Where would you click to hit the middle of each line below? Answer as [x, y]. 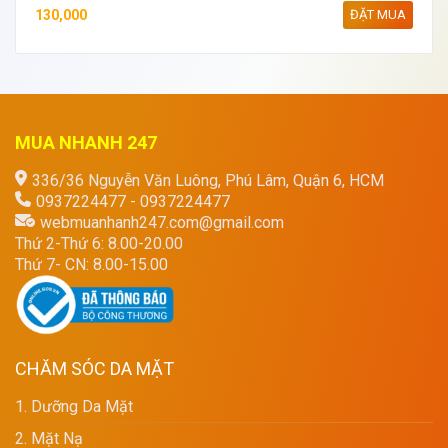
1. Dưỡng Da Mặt [74, 407]
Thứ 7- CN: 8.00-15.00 [91, 265]
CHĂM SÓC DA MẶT [94, 369]
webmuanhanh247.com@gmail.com [162, 223]
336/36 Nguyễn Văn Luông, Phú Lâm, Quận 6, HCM [208, 181]
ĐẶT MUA [378, 15]
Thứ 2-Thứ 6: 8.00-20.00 [99, 244]
